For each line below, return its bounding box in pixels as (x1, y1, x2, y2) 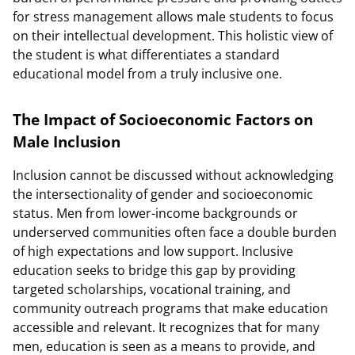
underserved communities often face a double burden (13, 223, 337, 241)
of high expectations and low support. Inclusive (13, 242, 293, 260)
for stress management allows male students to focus (13, 8, 334, 25)
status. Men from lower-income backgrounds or (13, 204, 298, 222)
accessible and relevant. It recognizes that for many (13, 319, 319, 336)
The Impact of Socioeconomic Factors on (13, 109, 313, 129)
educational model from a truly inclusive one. (13, 65, 282, 82)
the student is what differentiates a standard (13, 46, 280, 63)
